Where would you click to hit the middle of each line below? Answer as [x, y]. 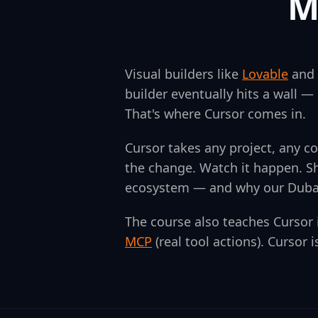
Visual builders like [183, 74]
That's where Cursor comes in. [215, 114]
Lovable [265, 74]
